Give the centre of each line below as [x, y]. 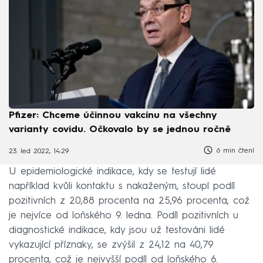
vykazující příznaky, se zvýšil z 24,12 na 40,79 [111, 245]
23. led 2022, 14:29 [39, 152]
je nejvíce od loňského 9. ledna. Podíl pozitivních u [124, 216]
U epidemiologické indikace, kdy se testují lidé [112, 172]
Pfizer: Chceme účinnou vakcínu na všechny [113, 115]
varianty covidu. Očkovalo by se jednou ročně [120, 129]
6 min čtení [234, 151]
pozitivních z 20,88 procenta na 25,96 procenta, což [129, 201]
